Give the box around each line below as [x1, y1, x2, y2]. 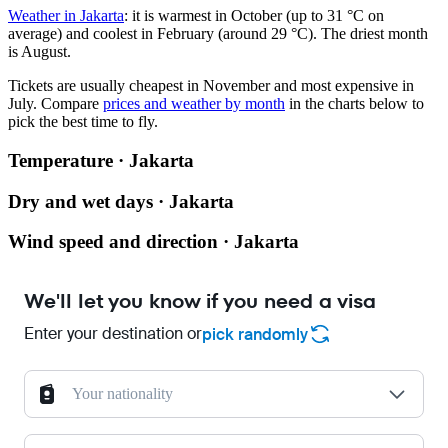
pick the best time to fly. [8, 113, 158, 131]
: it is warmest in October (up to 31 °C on [124, 7, 384, 25]
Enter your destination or [24, 323, 202, 345]
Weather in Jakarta [8, 7, 124, 25]
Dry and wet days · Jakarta [8, 190, 234, 212]
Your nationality [72, 385, 173, 403]
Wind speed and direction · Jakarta [8, 231, 299, 253]
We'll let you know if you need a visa [24, 287, 376, 316]
